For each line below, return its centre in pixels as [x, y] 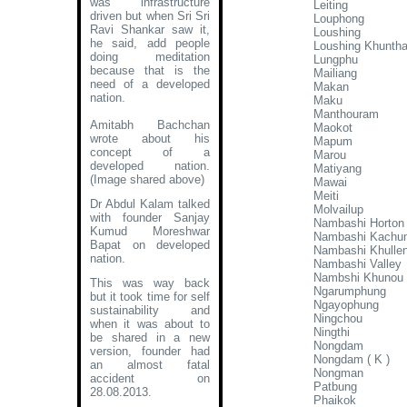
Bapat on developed [150, 245]
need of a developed [150, 84]
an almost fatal [150, 365]
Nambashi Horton [359, 223]
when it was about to [150, 324]
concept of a [150, 152]
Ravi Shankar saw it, [150, 30]
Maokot [333, 128]
